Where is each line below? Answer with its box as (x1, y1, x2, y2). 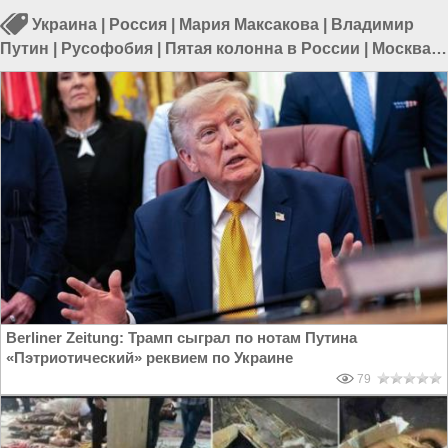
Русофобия (61, 40, 153, 58)
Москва (372, 40, 431, 58)
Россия (109, 16, 167, 34)
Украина (32, 16, 97, 34)
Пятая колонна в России (165, 40, 360, 58)
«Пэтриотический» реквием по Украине (6, 349, 293, 366)
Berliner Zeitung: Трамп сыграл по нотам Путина (6, 329, 357, 346)
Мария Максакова (179, 16, 319, 34)
